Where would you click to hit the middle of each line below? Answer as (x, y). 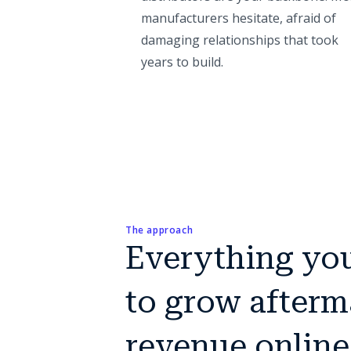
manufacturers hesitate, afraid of (239, 18)
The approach (159, 230)
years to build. (182, 62)
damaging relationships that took (240, 40)
